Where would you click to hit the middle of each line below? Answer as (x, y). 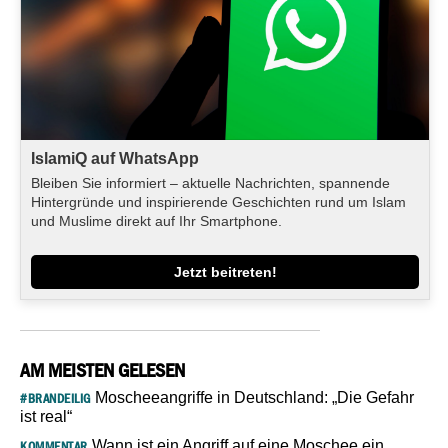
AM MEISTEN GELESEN (102, 369)
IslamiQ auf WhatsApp (115, 158)
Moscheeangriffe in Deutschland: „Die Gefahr (252, 397)
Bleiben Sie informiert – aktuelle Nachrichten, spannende (210, 182)
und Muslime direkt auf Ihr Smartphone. (156, 220)
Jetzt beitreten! (225, 271)
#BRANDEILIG (55, 398)
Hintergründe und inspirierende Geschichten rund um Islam (218, 201)
